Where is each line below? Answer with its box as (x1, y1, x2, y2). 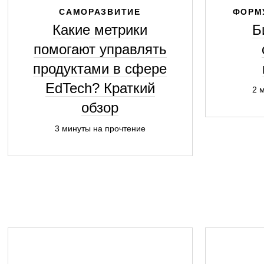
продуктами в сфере (33, 61, 167, 77)
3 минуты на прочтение (54, 124, 146, 133)
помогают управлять (33, 41, 167, 57)
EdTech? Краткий (45, 80, 155, 96)
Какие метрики (52, 22, 147, 38)
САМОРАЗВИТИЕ (59, 7, 141, 16)
